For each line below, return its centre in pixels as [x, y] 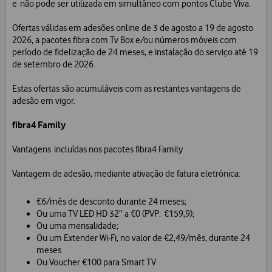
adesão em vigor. [44, 101]
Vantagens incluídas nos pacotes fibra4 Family [97, 150]
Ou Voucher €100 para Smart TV [96, 263]
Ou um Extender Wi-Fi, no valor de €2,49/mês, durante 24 [143, 238]
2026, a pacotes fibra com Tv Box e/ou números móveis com [124, 40]
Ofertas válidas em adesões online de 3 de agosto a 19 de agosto [133, 28]
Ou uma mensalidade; [77, 226]
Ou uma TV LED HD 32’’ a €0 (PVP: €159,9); [115, 214]
